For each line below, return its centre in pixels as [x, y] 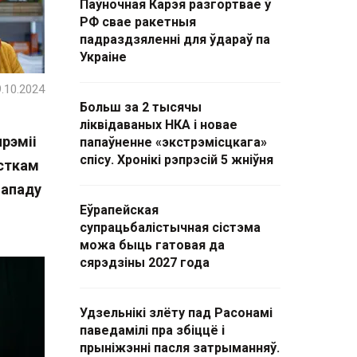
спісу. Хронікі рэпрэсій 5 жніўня [177, 160]
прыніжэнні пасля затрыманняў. [180, 348]
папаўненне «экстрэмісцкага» [173, 142]
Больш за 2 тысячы [141, 107]
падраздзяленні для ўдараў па [175, 39]
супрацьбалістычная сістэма [170, 228]
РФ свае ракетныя [138, 22]
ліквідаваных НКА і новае [159, 125]
